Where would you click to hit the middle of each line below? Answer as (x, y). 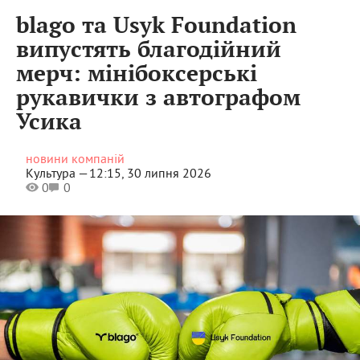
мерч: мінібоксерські (137, 74)
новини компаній (75, 158)
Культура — (57, 172)
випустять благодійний (149, 50)
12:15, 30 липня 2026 (150, 172)
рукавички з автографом (158, 98)
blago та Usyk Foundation (156, 26)
